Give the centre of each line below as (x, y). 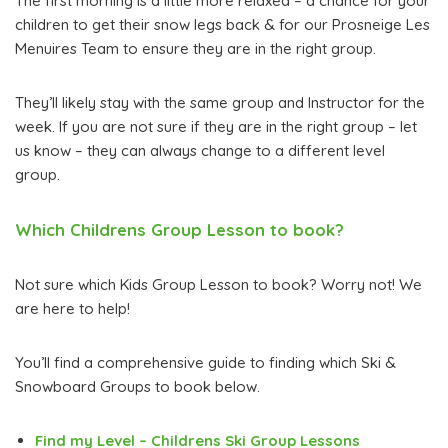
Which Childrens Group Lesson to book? (179, 230)
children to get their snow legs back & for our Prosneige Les (222, 25)
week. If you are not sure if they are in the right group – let (216, 127)
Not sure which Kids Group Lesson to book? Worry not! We (218, 285)
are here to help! (72, 309)
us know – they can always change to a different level (200, 151)
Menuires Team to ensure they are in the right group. (195, 49)
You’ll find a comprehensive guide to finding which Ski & (205, 363)
